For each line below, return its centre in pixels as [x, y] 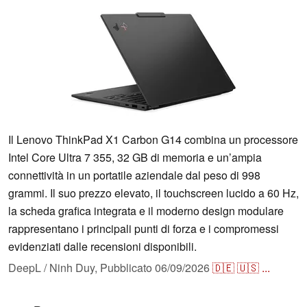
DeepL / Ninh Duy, [54, 268]
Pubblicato [127, 268]
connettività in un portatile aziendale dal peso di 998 [134, 175]
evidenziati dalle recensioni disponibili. [102, 247]
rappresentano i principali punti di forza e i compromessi [144, 229]
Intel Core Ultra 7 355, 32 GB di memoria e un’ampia [135, 158]
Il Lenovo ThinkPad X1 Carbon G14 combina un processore [153, 140]
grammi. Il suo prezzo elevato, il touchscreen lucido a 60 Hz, [153, 193]
